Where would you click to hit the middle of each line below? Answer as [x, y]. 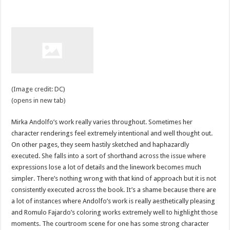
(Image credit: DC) [39, 89]
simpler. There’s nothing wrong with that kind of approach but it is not [114, 179]
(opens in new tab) [39, 101]
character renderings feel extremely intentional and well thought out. [112, 133]
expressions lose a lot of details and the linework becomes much [107, 167]
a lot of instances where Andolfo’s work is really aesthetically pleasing [113, 201]
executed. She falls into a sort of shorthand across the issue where [109, 156]
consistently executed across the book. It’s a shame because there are [114, 190]
